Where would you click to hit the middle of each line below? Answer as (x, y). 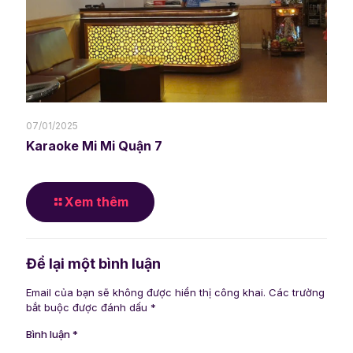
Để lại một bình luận (93, 264)
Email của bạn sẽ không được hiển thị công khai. (146, 293)
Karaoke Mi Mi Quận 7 (94, 146)
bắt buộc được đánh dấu (88, 308)
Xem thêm (97, 202)
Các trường (297, 293)
